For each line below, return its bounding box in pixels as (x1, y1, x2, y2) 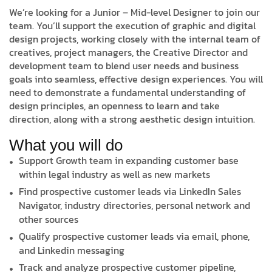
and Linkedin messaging (19, 243, 125, 258)
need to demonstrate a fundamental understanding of (9, 85, 246, 100)
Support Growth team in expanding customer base (19, 153, 239, 168)
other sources (19, 212, 79, 227)
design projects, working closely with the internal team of (9, 32, 260, 47)
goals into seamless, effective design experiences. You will (9, 72, 263, 87)
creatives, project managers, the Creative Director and (9, 45, 248, 60)
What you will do (9, 136, 123, 155)
